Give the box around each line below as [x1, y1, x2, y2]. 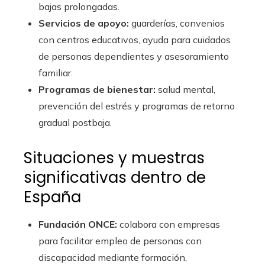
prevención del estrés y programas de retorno [38, 100, 235, 112]
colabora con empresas [117, 218, 220, 231]
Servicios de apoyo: [38, 17, 129, 30]
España [24, 186, 81, 208]
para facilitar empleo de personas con [38, 235, 202, 247]
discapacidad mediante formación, [38, 251, 187, 264]
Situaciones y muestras [24, 147, 205, 169]
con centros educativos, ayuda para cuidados [38, 34, 231, 46]
